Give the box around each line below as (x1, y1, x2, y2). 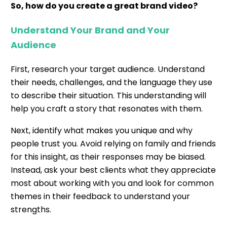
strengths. (11, 204, 51, 216)
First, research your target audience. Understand (11, 63, 205, 75)
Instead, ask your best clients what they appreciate (11, 164, 216, 176)
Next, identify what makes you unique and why (11, 125, 193, 137)
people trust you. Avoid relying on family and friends (11, 138, 216, 150)
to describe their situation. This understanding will (11, 89, 206, 101)
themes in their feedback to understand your (11, 191, 190, 203)
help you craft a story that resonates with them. (11, 102, 203, 115)
